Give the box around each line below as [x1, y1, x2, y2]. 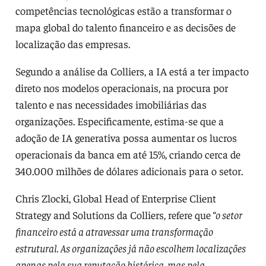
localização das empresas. [15, 36, 130, 50]
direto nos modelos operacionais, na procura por [15, 80, 228, 94]
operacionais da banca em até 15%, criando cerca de [15, 147, 240, 161]
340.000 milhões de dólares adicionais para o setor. [15, 163, 243, 178]
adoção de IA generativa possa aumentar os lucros [15, 130, 237, 144]
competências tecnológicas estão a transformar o [15, 3, 232, 17]
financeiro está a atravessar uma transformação [15, 224, 213, 238]
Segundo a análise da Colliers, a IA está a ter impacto [15, 64, 249, 78]
